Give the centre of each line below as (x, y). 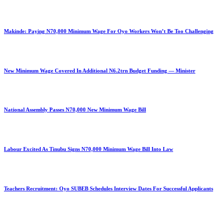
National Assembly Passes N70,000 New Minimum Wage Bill (75, 110)
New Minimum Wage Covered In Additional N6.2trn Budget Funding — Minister (100, 70)
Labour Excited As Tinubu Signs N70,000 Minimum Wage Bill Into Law (89, 149)
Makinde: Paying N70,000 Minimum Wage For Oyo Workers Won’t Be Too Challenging (109, 31)
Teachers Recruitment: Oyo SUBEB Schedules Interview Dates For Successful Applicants (109, 189)
